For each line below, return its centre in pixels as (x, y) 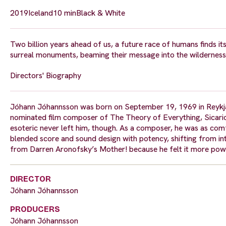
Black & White (101, 13)
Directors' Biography (46, 75)
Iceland (41, 13)
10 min (65, 13)
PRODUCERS (35, 209)
